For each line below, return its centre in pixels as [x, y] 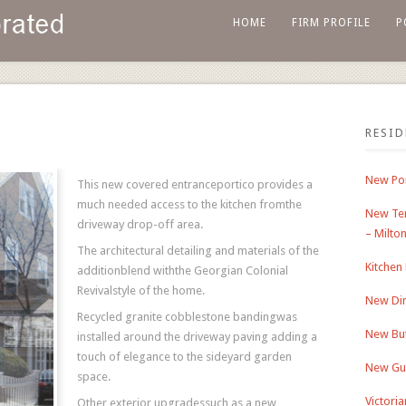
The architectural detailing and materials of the [198, 251]
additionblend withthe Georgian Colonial [183, 271]
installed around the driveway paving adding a [197, 337]
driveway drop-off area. [140, 224]
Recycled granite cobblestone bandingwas [187, 317]
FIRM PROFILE [331, 23]
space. [94, 377]
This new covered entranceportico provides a [195, 184]
